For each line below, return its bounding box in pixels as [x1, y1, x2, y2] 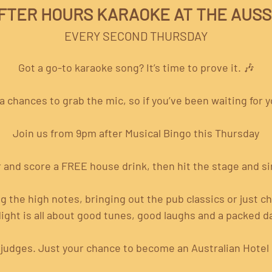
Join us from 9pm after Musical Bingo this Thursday [13, 126, 259, 140]
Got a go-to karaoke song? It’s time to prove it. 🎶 [18, 61, 254, 75]
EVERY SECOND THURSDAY [64, 29, 208, 44]
